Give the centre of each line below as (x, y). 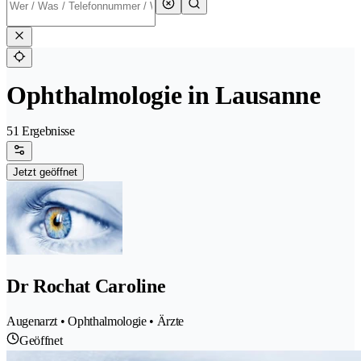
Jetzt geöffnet (45, 172)
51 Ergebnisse (41, 131)
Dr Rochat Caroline (86, 286)
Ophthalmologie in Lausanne (164, 95)
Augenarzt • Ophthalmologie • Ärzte (95, 322)
